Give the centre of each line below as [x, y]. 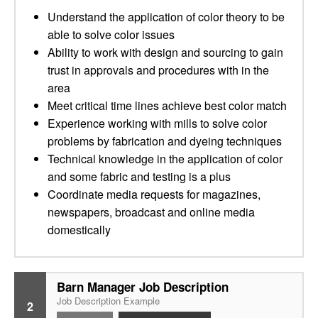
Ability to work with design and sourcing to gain [165, 52]
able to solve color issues [111, 34]
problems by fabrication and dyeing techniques [165, 141]
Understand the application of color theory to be [166, 17]
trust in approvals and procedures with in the [158, 70]
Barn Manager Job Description [143, 287]
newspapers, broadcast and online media [151, 212]
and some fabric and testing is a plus [139, 176]
